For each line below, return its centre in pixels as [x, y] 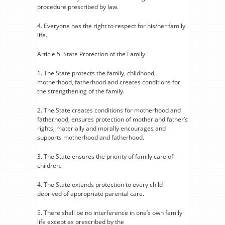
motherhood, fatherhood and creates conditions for [109, 82]
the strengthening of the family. [81, 91]
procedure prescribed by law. [78, 7]
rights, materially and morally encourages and [101, 128]
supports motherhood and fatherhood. [91, 137]
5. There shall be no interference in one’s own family [110, 213]
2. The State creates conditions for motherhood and [109, 110]
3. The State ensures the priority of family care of [105, 156]
